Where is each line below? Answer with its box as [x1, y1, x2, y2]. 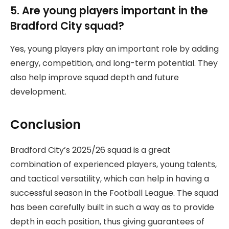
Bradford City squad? [10, 18, 124, 34]
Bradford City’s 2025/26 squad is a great [10, 144, 171, 156]
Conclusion [10, 116, 84, 133]
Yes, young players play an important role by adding [10, 42, 219, 55]
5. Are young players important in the [10, 3, 208, 18]
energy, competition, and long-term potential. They [10, 57, 218, 69]
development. [10, 85, 66, 98]
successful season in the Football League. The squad [10, 187, 218, 199]
